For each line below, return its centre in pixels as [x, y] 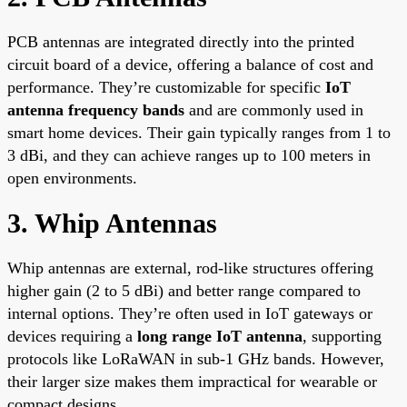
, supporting [342, 336]
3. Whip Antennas [112, 223]
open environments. [72, 178]
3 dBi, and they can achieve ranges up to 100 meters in [189, 155]
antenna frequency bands [96, 109]
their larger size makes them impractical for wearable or [192, 381]
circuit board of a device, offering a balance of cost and [190, 64]
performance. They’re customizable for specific [166, 87]
